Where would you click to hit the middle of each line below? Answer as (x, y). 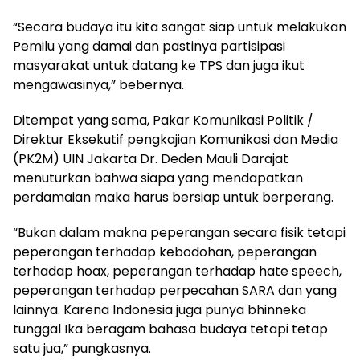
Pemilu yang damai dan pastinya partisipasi (149, 47)
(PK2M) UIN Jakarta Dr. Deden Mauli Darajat (151, 159)
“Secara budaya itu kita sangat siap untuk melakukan (180, 27)
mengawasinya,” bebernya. (98, 85)
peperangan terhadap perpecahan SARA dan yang (175, 291)
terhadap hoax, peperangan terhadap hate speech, (177, 272)
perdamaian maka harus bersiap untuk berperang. (173, 198)
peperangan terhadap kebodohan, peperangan (165, 252)
